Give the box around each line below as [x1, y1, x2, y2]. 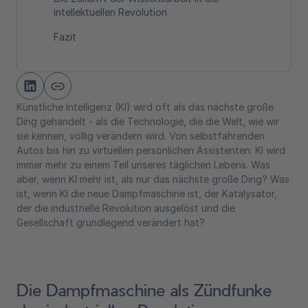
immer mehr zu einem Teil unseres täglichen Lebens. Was [16, 159, 270, 170]
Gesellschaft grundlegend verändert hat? [16, 217, 205, 228]
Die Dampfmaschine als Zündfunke [16, 280, 272, 299]
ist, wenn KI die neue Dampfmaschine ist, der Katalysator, [16, 188, 277, 199]
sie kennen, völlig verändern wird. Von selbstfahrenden [16, 130, 265, 142]
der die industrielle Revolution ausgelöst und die [16, 202, 235, 214]
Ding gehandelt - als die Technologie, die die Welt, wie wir [16, 115, 279, 127]
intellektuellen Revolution [54, 6, 167, 18]
